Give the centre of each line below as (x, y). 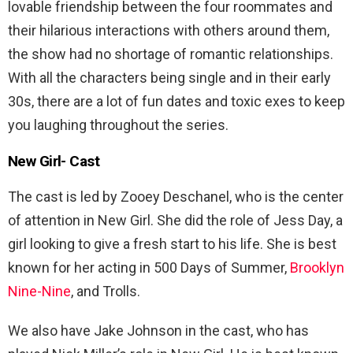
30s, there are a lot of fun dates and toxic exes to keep (176, 101)
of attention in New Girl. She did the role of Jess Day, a (175, 220)
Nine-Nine (39, 291)
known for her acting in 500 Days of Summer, (149, 267)
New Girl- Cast (54, 161)
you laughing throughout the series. (118, 124)
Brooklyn (317, 267)
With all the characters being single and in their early (169, 77)
